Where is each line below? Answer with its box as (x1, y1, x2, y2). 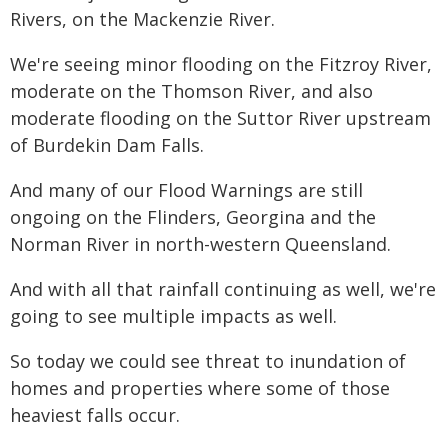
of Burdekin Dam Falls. (10, 133, 204, 157)
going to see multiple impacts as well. (10, 304, 337, 328)
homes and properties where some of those (10, 376, 390, 400)
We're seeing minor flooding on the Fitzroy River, (10, 52, 432, 76)
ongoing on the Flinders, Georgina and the (10, 205, 376, 229)
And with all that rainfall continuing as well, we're (10, 277, 436, 301)
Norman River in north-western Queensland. (10, 232, 391, 256)
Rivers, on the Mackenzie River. (10, 7, 275, 31)
